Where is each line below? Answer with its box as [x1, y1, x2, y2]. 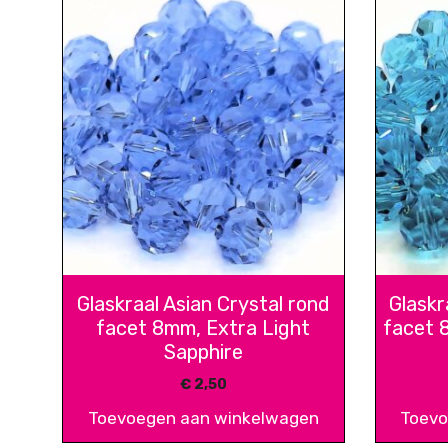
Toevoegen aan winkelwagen [87, 408, 319, 428]
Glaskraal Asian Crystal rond [76, 292, 330, 316]
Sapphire [163, 340, 243, 364]
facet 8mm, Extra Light [96, 316, 311, 340]
